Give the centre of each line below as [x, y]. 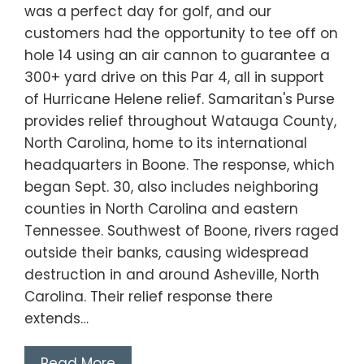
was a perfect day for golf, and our [148, 12]
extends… [56, 319]
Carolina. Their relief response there [149, 297]
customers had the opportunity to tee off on [181, 34]
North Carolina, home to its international [166, 143]
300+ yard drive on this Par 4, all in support [174, 78]
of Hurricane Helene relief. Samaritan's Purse [180, 100]
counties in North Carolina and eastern [161, 209]
